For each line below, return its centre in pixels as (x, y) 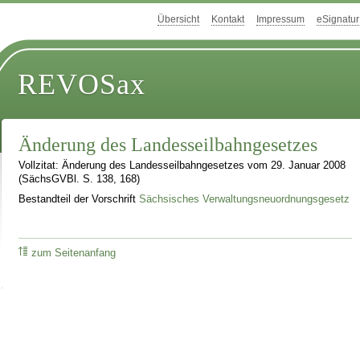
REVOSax (82, 85)
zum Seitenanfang (74, 253)
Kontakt (228, 20)
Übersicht (178, 20)
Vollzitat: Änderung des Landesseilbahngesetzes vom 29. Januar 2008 (182, 166)
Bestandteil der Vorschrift (79, 199)
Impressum (280, 20)
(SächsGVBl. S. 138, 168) (80, 180)
